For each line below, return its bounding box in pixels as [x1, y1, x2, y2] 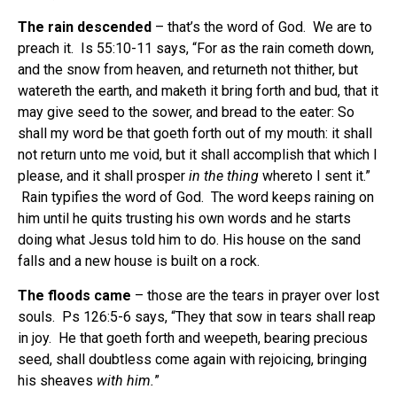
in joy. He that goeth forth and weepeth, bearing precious [18, 329, 368, 346]
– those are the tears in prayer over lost [131, 286, 379, 304]
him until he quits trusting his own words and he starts [18, 210, 351, 228]
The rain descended [18, 19, 152, 36]
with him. [97, 371, 154, 389]
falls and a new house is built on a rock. [18, 253, 260, 270]
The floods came [18, 286, 131, 304]
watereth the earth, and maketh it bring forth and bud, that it [18, 82, 378, 100]
